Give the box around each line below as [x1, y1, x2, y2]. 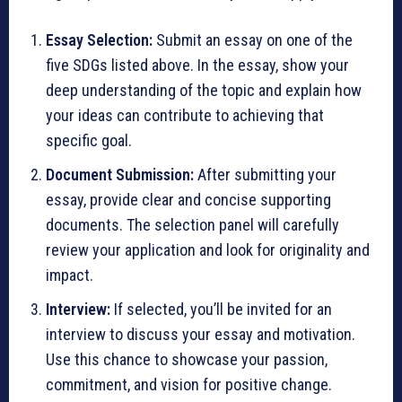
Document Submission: [46, 164, 194, 184]
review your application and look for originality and [46, 240, 370, 259]
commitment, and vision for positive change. [46, 374, 332, 394]
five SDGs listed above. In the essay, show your [46, 55, 349, 74]
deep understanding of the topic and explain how [46, 80, 362, 100]
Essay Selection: [46, 30, 153, 49]
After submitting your [194, 164, 336, 184]
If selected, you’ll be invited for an [110, 299, 332, 319]
